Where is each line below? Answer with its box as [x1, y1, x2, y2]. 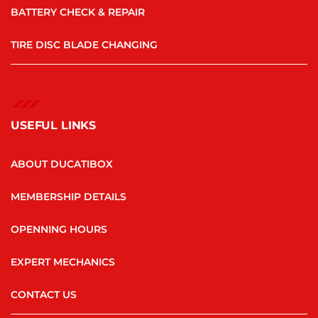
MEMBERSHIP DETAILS [11, 190, 126, 204]
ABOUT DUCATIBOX [11, 158, 113, 171]
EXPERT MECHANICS [11, 256, 115, 269]
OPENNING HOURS [11, 223, 107, 236]
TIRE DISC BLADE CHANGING [11, 38, 158, 52]
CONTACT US [11, 288, 77, 302]
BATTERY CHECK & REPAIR [11, 6, 145, 19]
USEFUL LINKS [11, 119, 97, 133]
